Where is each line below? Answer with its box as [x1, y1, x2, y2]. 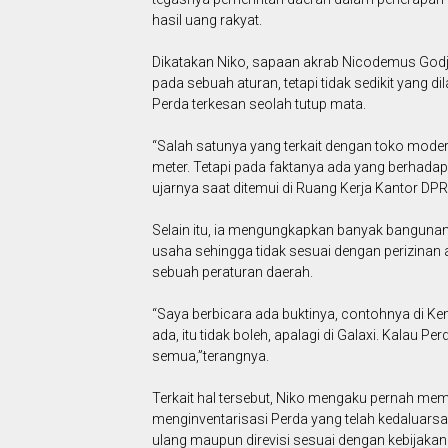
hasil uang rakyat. [152, 12, 262, 29]
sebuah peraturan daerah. [152, 264, 313, 281]
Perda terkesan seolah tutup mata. [152, 96, 366, 113]
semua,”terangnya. [152, 348, 269, 365]
